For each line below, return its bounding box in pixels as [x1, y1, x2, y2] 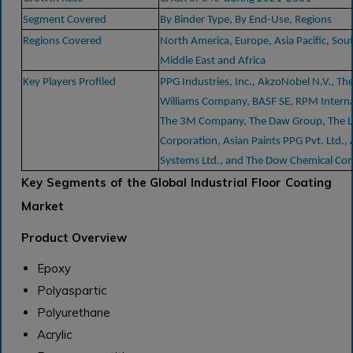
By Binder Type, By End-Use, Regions [160, 13, 332, 26]
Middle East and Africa [160, 54, 266, 67]
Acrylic [36, 326, 72, 342]
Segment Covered [23, 13, 106, 26]
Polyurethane [36, 304, 110, 320]
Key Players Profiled [23, 76, 116, 88]
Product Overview [21, 229, 127, 245]
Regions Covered [23, 35, 102, 47]
